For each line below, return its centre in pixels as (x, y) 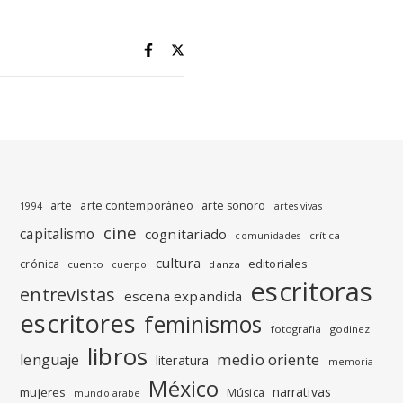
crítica (325, 236)
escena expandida (183, 296)
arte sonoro (234, 206)
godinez (350, 329)
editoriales (278, 264)
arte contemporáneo (137, 206)
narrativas (301, 392)
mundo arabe (107, 394)
